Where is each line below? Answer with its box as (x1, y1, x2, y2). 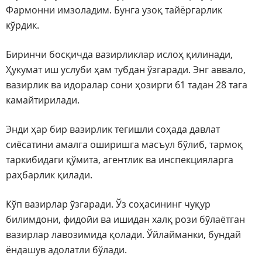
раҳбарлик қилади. (6, 168, 92, 182)
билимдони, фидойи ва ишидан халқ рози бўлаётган (6, 213, 245, 226)
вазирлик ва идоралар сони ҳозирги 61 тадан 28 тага (6, 78, 247, 92)
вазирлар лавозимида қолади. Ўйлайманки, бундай (6, 228, 241, 242)
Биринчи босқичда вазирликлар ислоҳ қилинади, (6, 48, 233, 61)
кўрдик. (6, 19, 39, 32)
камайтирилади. (6, 94, 80, 107)
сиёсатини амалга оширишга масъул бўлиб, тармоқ (6, 138, 243, 151)
